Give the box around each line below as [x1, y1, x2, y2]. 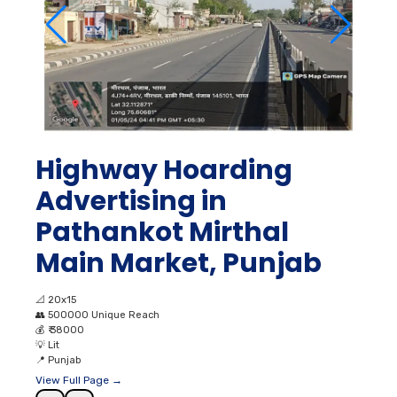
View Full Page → [35, 373, 122, 386]
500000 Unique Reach [48, 308, 160, 321]
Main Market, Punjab [35, 244, 322, 282]
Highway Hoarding [35, 151, 292, 189]
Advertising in [35, 182, 227, 220]
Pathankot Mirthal [35, 213, 289, 251]
